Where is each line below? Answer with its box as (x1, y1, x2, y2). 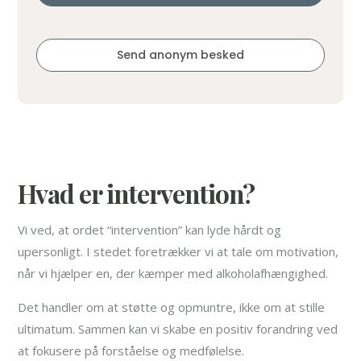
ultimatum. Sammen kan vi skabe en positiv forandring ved (18, 321, 338, 338)
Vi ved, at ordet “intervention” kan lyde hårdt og (18, 222, 282, 239)
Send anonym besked (117, 47, 244, 64)
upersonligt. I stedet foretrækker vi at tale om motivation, (18, 243, 339, 260)
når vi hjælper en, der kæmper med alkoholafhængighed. (18, 265, 329, 282)
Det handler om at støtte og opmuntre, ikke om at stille (18, 299, 326, 316)
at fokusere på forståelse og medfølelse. (18, 342, 245, 359)
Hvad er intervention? (18, 176, 255, 211)
